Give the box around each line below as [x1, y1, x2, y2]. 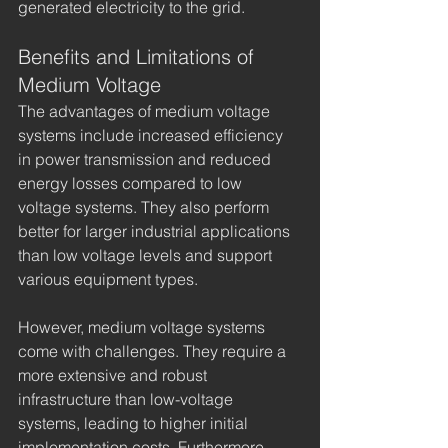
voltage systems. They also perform [18, 197, 273, 218]
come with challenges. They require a [18, 341, 290, 362]
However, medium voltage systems [18, 317, 269, 338]
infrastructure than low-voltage [18, 389, 237, 410]
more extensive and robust [18, 365, 211, 386]
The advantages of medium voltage [18, 101, 274, 122]
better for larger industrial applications [18, 221, 294, 242]
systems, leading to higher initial [18, 413, 252, 434]
